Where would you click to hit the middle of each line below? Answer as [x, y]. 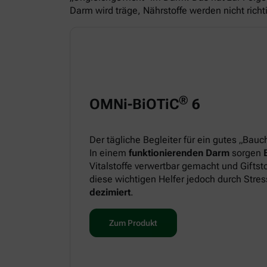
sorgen [246, 153]
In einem [109, 153]
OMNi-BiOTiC [134, 104]
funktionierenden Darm [179, 153]
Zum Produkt [133, 223]
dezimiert [110, 192]
